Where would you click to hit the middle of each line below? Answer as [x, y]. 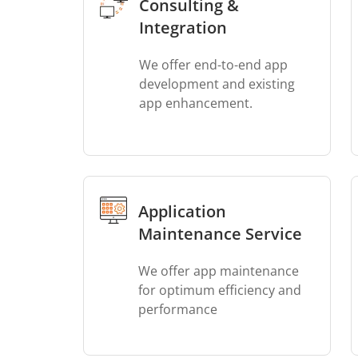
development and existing [217, 84]
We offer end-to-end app [213, 65]
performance [177, 309]
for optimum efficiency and [219, 290]
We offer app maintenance [218, 271]
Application [182, 211]
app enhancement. [195, 103]
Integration [183, 28]
